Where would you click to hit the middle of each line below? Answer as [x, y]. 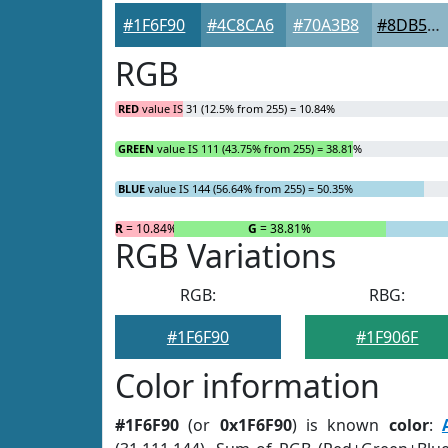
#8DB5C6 [434, 25]
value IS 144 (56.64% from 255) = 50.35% [249, 188]
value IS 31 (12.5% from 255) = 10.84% [237, 108]
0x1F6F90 [255, 425]
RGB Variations [225, 255]
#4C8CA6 [240, 25]
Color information [247, 385]
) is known [340, 425]
